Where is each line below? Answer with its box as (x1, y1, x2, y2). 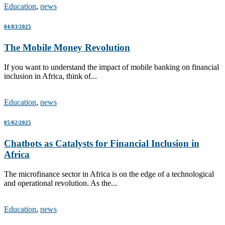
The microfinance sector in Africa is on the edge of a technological (4, 169, 214, 178)
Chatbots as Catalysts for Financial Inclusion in (4, 138, 199, 149)
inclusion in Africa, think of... (4, 71, 97, 80)
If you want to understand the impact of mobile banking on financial (4, 62, 219, 71)
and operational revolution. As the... (4, 178, 117, 187)
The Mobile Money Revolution (4, 42, 130, 53)
